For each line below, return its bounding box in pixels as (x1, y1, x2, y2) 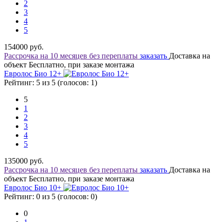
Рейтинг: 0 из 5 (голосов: (4, 192, 91, 201)
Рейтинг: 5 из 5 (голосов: (4, 78, 91, 87)
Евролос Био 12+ (4, 69, 63, 78)
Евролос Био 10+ (4, 183, 63, 192)
